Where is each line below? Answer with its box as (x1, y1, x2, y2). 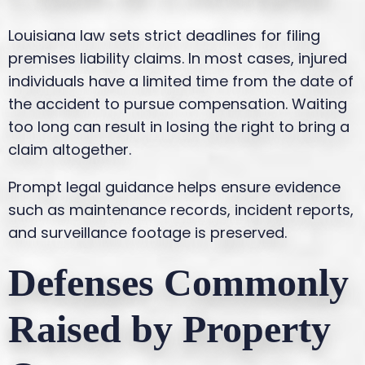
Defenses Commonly (8, 260, 349, 304)
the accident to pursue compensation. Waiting (8, 93, 347, 114)
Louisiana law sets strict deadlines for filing (8, 24, 320, 46)
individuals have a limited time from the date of (8, 70, 354, 91)
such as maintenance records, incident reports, (8, 199, 354, 220)
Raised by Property (8, 306, 331, 350)
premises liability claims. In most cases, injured (8, 47, 347, 68)
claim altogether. (8, 139, 131, 160)
